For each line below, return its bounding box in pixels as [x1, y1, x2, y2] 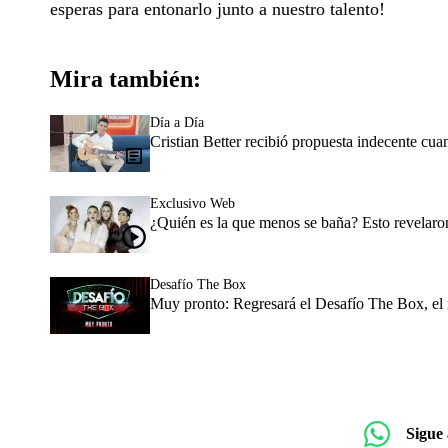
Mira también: [50, 65, 201, 92]
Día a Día [150, 114, 204, 130]
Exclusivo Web [150, 195, 235, 211]
